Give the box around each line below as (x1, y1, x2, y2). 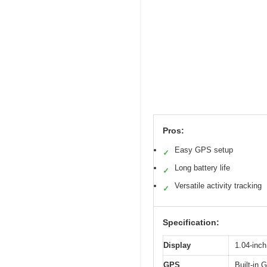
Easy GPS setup (175, 145, 233, 155)
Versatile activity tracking (175, 181, 262, 191)
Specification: (163, 218, 219, 228)
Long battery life (175, 163, 230, 173)
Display (163, 241, 191, 250)
